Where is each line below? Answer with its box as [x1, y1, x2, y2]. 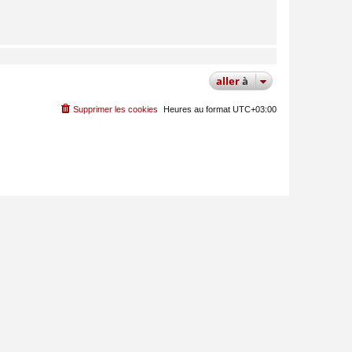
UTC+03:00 [233, 104, 277, 114]
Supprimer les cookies [73, 104, 158, 114]
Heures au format [163, 104, 233, 114]
